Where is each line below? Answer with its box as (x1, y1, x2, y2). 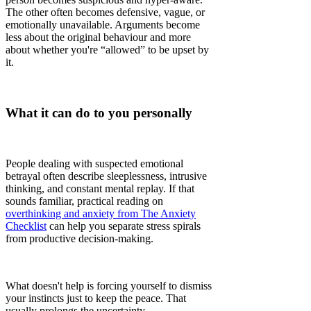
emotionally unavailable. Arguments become (6, 19, 200, 31)
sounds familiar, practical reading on (6, 194, 163, 207)
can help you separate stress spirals (47, 219, 201, 232)
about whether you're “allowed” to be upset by (6, 44, 209, 56)
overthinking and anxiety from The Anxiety (6, 207, 196, 219)
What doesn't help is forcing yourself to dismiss (6, 279, 212, 292)
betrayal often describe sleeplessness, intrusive (6, 169, 207, 182)
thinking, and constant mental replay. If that (6, 182, 194, 194)
